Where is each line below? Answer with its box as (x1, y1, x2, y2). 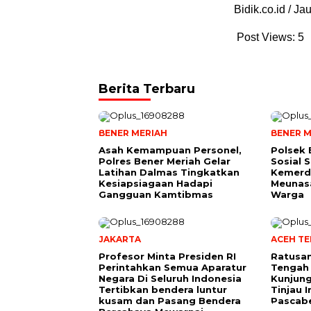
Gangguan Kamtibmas (99, 188, 213, 200)
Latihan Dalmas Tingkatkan (99, 166, 239, 178)
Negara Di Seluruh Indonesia (99, 272, 242, 284)
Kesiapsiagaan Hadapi (99, 177, 212, 189)
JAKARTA (99, 233, 141, 244)
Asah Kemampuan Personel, (99, 144, 242, 155)
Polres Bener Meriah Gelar (99, 155, 230, 167)
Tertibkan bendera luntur (99, 283, 227, 295)
